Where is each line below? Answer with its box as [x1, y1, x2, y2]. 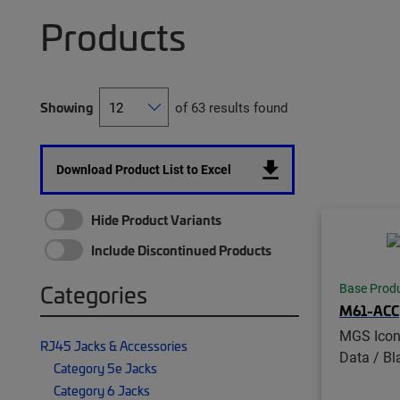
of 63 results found [175, 98, 287, 116]
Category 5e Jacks [54, 359, 157, 377]
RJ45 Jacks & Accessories [40, 337, 187, 354]
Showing [40, 98, 93, 116]
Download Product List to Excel [56, 161, 231, 178]
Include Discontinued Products [91, 241, 271, 259]
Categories [40, 279, 147, 310]
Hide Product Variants [91, 211, 221, 229]
